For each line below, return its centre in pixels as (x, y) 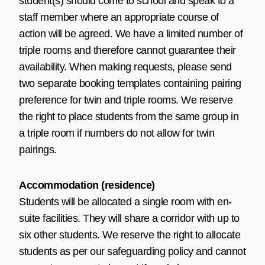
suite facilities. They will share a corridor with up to (129, 218)
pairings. (38, 149)
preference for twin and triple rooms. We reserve (126, 100)
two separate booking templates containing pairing (130, 83)
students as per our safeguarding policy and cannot (132, 251)
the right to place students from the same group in (129, 116)
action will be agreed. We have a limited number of (131, 33)
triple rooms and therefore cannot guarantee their (127, 50)
